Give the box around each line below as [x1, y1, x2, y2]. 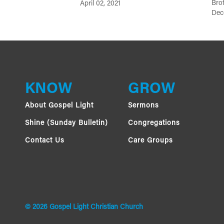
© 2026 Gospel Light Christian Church [25, 204, 143, 211]
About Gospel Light [25, 102, 93, 109]
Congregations [127, 120, 180, 127]
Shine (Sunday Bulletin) [25, 120, 108, 127]
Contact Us [25, 137, 64, 144]
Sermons [127, 102, 159, 109]
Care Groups [127, 137, 173, 144]
